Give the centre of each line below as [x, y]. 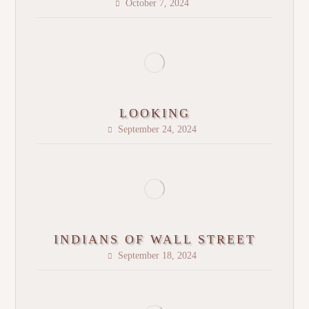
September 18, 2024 [157, 256]
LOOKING [154, 113]
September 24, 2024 [157, 130]
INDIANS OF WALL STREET [154, 240]
